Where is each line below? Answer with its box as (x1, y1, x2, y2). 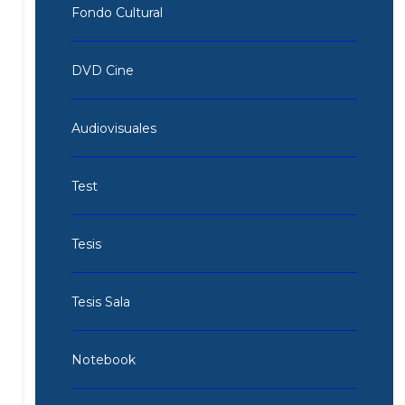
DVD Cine (71, 61, 134, 79)
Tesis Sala (71, 293, 130, 310)
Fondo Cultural (71, 4, 163, 21)
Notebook (71, 351, 136, 368)
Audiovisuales (71, 119, 156, 137)
